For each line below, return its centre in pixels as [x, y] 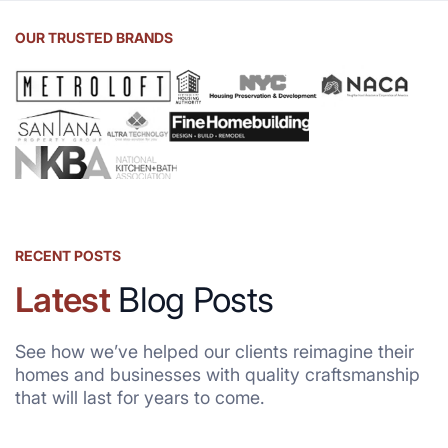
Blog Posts [191, 299]
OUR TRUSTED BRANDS [94, 38]
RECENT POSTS [68, 255]
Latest [62, 299]
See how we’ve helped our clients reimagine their [214, 351]
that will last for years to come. [140, 397]
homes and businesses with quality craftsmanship [217, 374]
